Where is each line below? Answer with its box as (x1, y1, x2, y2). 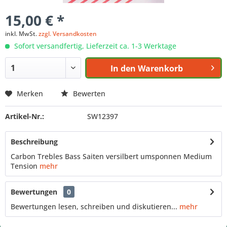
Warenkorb (137, 63, 183, 74)
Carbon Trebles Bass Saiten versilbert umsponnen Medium (11, 152, 212, 161)
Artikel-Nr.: (5, 111, 44, 121)
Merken (17, 89, 43, 98)
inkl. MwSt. (5, 29, 39, 38)
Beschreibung (11, 137, 58, 146)
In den (110, 63, 136, 74)
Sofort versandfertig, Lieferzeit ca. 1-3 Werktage (12, 41, 176, 51)
